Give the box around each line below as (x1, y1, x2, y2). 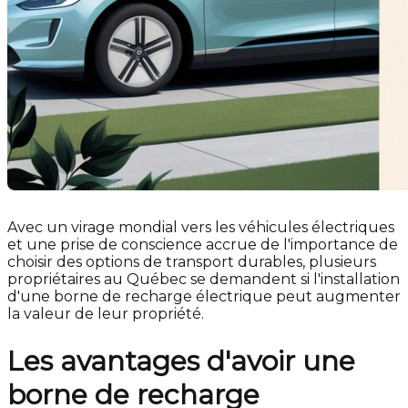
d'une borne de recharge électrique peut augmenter (7, 288, 401, 305)
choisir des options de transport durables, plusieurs (7, 253, 376, 270)
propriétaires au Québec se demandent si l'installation (7, 270, 400, 288)
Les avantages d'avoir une (7, 344, 355, 378)
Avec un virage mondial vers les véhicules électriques (7, 219, 394, 236)
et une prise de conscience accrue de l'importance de (7, 236, 398, 253)
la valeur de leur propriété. (7, 305, 204, 322)
